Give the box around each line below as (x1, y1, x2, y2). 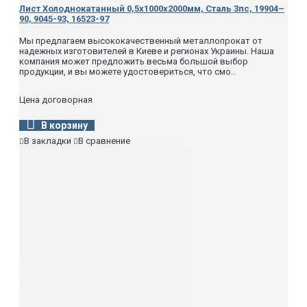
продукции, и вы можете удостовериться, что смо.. (19, 66, 235, 77)
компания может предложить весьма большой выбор (19, 56, 248, 67)
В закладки (24, 136, 71, 147)
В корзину (41, 120, 88, 132)
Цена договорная (19, 95, 93, 106)
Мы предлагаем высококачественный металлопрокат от (19, 36, 262, 47)
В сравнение (78, 136, 130, 147)
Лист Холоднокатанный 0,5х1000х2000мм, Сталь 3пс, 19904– (19, 3, 284, 14)
